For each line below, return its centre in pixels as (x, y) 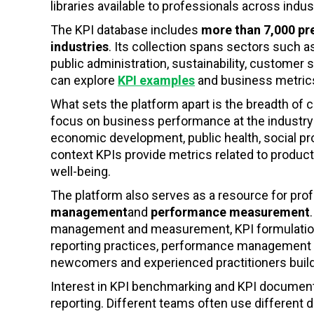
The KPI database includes (124, 30)
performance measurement (230, 212)
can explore (84, 81)
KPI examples (156, 81)
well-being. (81, 172)
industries (80, 47)
